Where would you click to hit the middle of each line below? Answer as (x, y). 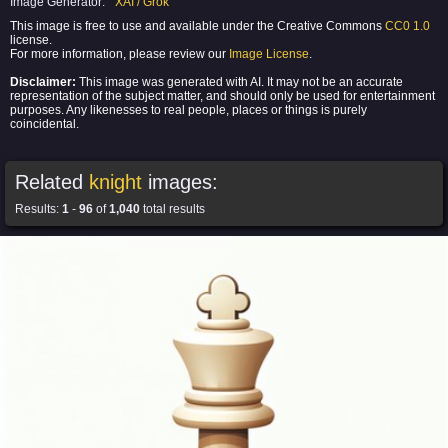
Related (52, 182)
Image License (269, 54)
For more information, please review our (119, 54)
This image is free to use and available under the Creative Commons (197, 26)
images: (180, 182)
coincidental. (44, 124)
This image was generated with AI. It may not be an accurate (239, 82)
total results (172, 209)
